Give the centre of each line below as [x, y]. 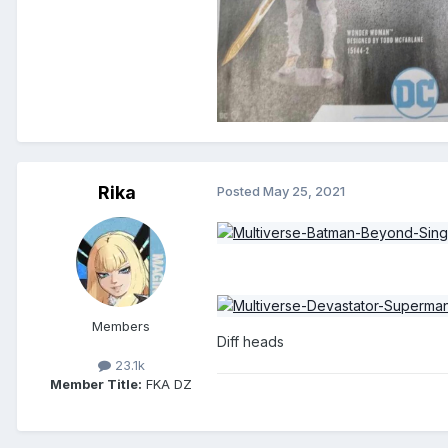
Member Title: [96, 384]
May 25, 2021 [304, 191]
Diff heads [250, 342]
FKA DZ [167, 384]
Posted [240, 191]
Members [121, 326]
